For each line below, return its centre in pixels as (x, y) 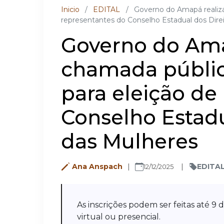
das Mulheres (129, 141)
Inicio (70, 9)
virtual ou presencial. (119, 217)
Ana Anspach (97, 166)
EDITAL (107, 9)
